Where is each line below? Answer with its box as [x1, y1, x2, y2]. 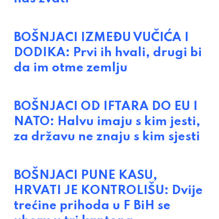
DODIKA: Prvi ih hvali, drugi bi [14, 46, 202, 60]
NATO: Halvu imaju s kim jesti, [14, 115, 200, 129]
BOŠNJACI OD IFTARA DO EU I [14, 100, 197, 113]
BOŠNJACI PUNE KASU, [14, 169, 157, 182]
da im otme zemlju [14, 62, 128, 75]
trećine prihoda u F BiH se [14, 199, 171, 213]
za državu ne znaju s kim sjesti [14, 131, 200, 144]
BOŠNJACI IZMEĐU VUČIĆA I [14, 31, 189, 44]
